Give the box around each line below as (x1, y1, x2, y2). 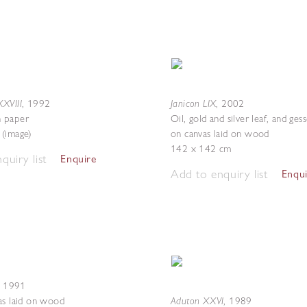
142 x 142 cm (171, 143, 232, 155)
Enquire (60, 152, 97, 165)
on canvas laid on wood (171, 127, 269, 140)
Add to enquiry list (171, 166, 268, 182)
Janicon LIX (171, 97, 217, 110)
